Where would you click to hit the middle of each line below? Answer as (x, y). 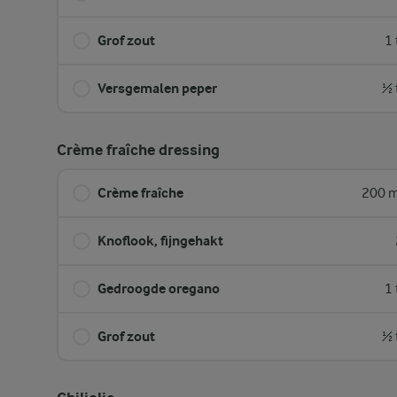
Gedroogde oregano (159, 288)
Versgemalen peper (157, 88)
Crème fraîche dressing (138, 150)
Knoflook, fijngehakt (160, 241)
